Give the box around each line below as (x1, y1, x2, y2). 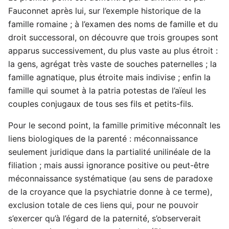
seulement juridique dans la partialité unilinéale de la (8, 147, 211, 157)
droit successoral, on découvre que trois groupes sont (8, 32, 218, 43)
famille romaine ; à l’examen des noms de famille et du (8, 19, 218, 30)
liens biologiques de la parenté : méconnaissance (8, 133, 198, 144)
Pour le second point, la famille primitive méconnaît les (8, 120, 220, 131)
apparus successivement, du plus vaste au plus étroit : (8, 45, 218, 56)
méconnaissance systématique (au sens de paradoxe (8, 173, 213, 184)
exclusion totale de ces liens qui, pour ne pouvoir (8, 200, 198, 211)
